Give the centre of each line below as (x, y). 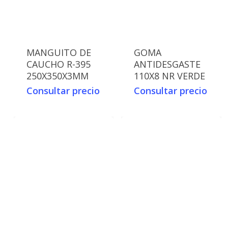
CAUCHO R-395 (58, 64)
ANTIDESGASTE (167, 64)
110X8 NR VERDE (170, 76)
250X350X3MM (57, 76)
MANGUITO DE (59, 53)
